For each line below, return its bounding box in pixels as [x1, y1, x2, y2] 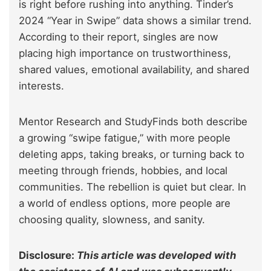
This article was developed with [77, 249, 237, 261]
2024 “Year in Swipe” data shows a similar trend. [19, 14, 252, 27]
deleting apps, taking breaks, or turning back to [19, 148, 244, 160]
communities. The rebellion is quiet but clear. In [19, 180, 246, 193]
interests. [19, 79, 67, 92]
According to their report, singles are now [19, 30, 218, 43]
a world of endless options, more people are [19, 197, 230, 209]
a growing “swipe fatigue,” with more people [19, 131, 230, 144]
